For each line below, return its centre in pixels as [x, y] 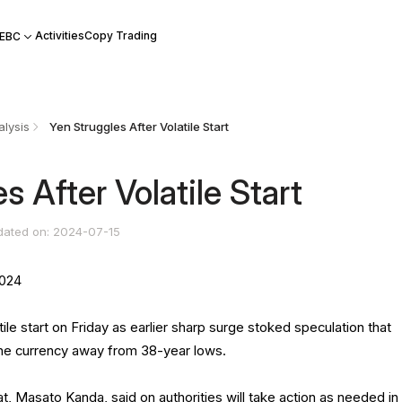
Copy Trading [120, 35]
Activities [59, 35]
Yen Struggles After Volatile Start [139, 127]
